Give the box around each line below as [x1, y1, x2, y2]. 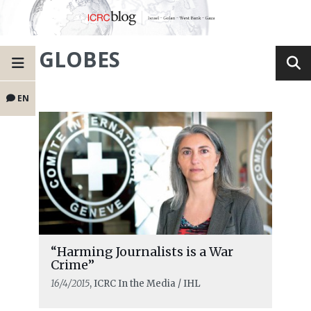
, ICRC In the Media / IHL [89, 278, 201, 290]
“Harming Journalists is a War [50, 244, 233, 260]
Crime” [50, 257, 94, 274]
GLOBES [39, 45, 120, 74]
